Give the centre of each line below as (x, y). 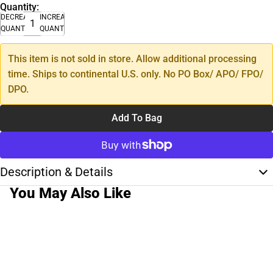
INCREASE (57, 17)
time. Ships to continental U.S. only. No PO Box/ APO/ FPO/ (136, 74)
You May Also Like (70, 193)
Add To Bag (136, 118)
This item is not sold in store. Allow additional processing (132, 58)
